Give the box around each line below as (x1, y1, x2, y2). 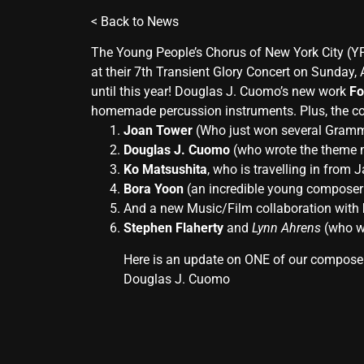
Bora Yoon (123, 181, 184, 197)
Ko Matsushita (123, 162, 207, 178)
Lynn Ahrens (252, 220, 321, 236)
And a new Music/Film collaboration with (123, 201, 362, 217)
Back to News (101, 14, 179, 29)
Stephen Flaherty (123, 220, 223, 236)
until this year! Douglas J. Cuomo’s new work (91, 84, 349, 100)
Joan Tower (123, 123, 193, 139)
